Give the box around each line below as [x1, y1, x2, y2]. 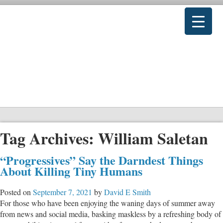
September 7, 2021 [33, 186, 92, 197]
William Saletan [98, 126, 208, 150]
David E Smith [104, 186, 151, 197]
